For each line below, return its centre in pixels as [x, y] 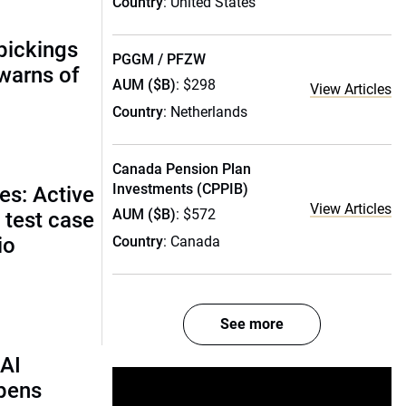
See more [252, 324]
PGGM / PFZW [159, 59]
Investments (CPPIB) [180, 189]
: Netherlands [205, 112]
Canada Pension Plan [182, 169]
